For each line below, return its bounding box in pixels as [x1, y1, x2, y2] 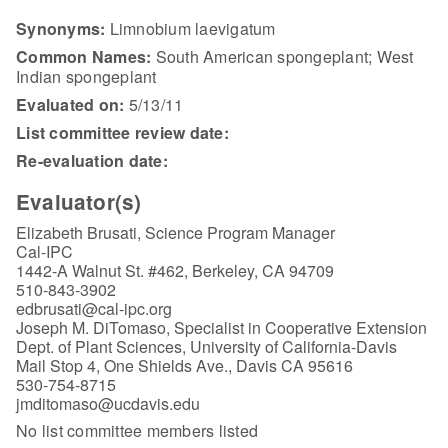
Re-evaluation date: [16, 149, 168, 173]
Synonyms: [16, 17, 106, 41]
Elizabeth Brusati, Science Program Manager [16, 220, 335, 244]
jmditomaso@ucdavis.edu [16, 391, 200, 415]
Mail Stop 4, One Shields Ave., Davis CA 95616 [16, 353, 353, 377]
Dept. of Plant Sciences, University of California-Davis [16, 334, 397, 358]
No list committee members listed [16, 418, 258, 442]
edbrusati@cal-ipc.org [16, 296, 172, 320]
